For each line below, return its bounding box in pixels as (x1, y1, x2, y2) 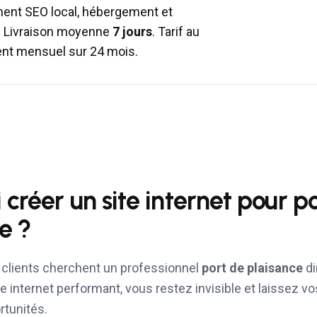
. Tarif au (152, 24, 200, 39)
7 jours (113, 24, 152, 39)
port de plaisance (202, 260, 303, 275)
